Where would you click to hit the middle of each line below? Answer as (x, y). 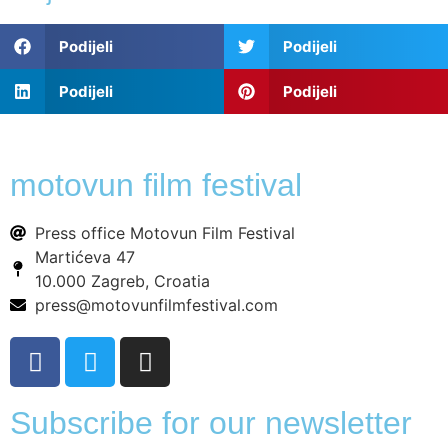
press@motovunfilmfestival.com (156, 305)
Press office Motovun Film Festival (165, 233)
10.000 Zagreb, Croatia (122, 281)
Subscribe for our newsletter (211, 423)
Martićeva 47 (85, 257)
